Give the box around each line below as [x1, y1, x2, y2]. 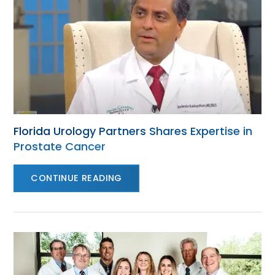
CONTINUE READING [31, 172, 122, 184]
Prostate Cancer [14, 139, 106, 154]
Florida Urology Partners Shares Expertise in [14, 123, 253, 139]
